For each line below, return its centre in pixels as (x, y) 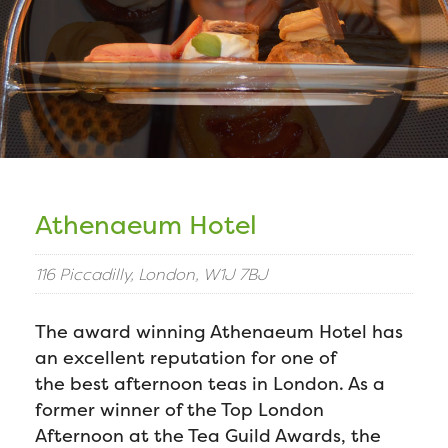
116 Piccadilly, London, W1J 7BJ (151, 274)
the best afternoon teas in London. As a (210, 383)
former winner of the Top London (179, 409)
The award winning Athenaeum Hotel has (219, 331)
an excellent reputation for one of (185, 357)
